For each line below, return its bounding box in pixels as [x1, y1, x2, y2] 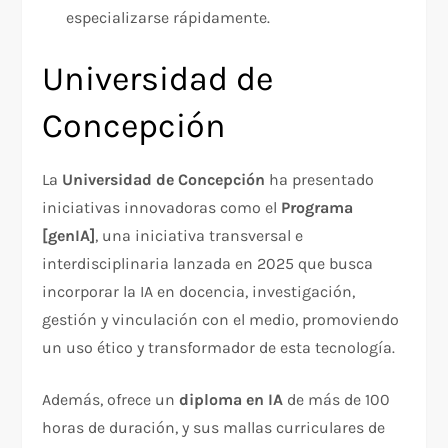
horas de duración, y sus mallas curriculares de [42, 418, 386, 438]
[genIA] [42, 226, 96, 246]
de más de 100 [283, 390, 391, 410]
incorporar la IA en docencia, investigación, [42, 282, 356, 302]
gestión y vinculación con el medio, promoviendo [42, 310, 400, 330]
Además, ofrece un [42, 390, 180, 410]
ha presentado [265, 170, 375, 190]
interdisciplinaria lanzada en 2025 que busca [42, 254, 374, 274]
